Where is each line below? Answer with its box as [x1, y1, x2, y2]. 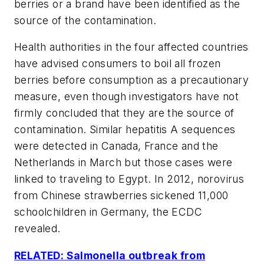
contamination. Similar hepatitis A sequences [14, 123, 236, 136]
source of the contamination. [14, 14, 157, 27]
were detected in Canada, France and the [14, 140, 219, 153]
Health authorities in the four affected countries [14, 41, 249, 54]
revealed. [14, 222, 61, 235]
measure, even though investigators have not [14, 90, 239, 103]
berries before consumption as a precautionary [14, 74, 249, 87]
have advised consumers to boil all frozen [14, 57, 221, 70]
